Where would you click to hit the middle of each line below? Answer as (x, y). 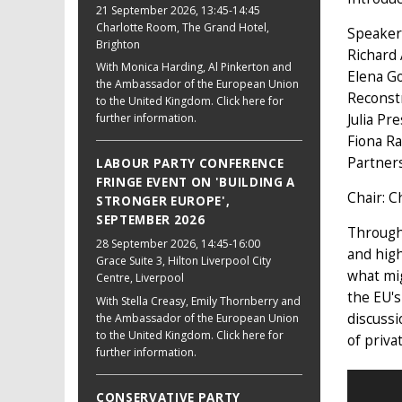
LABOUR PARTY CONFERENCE (190, 163)
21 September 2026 (146, 10)
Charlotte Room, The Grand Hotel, (183, 27)
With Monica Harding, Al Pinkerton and (194, 66)
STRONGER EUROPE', (163, 201)
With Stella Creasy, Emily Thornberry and (198, 301)
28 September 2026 (146, 244)
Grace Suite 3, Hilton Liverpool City (184, 261)
